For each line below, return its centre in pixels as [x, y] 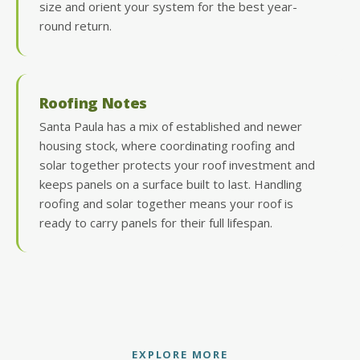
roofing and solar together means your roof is [166, 203]
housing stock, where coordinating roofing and [167, 145]
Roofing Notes [93, 102]
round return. [75, 26]
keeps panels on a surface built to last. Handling [170, 184]
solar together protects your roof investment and [177, 164]
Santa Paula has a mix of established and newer [170, 126]
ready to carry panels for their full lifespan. [155, 222]
